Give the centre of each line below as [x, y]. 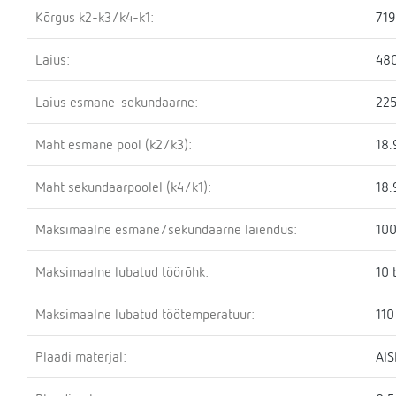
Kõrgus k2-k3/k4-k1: [95, 17]
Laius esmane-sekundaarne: [117, 102]
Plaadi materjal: [81, 356]
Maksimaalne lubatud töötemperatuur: [145, 314]
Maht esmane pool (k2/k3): [114, 144]
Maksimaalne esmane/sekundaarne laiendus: [166, 229]
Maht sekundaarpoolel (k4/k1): [123, 187]
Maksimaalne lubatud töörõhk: [122, 271]
